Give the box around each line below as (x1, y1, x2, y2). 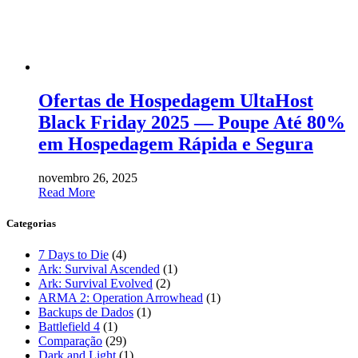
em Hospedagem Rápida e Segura (38, 133, 313, 155)
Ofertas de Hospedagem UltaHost (38, 90, 313, 112)
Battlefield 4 (38, 320, 100, 334)
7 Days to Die (38, 248, 109, 262)
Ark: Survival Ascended (38, 262, 160, 276)
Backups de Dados (38, 305, 133, 320)
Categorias (6, 217, 56, 230)
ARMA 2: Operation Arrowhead (38, 291, 203, 305)
